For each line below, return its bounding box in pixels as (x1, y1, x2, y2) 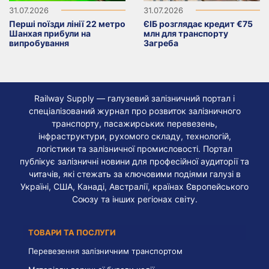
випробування (9, 37, 69, 48)
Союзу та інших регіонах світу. (71, 193, 198, 204)
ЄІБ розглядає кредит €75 (144, 18, 253, 29)
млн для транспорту (144, 28, 228, 38)
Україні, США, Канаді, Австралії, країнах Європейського (20, 181, 249, 192)
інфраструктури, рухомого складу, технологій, (38, 130, 231, 141)
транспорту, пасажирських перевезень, (52, 118, 217, 128)
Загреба (144, 37, 178, 48)
